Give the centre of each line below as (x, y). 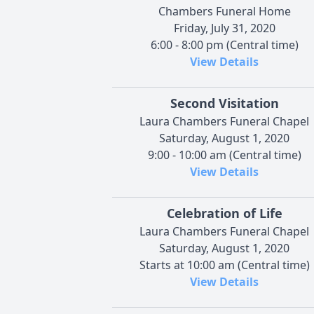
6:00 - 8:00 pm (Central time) (224, 45)
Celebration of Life (224, 213)
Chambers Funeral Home (224, 11)
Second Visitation (224, 103)
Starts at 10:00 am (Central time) (224, 265)
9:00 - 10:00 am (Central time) (224, 155)
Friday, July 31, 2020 (224, 28)
